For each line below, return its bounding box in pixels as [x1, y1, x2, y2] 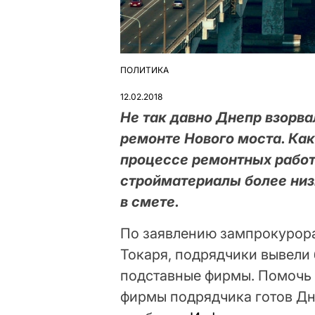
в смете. [120, 193, 180, 210]
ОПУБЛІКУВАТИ [120, 70, 186, 81]
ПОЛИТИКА [120, 64, 169, 75]
